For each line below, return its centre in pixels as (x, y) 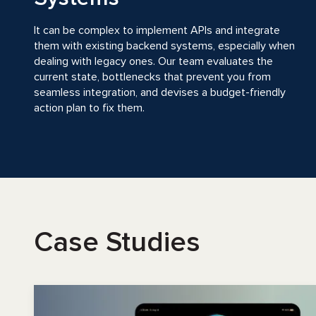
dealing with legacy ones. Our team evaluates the (153, 61)
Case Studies (117, 242)
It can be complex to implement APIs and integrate (157, 30)
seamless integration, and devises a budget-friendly (160, 92)
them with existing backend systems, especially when (164, 46)
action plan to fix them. (89, 108)
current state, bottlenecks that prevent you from (152, 77)
